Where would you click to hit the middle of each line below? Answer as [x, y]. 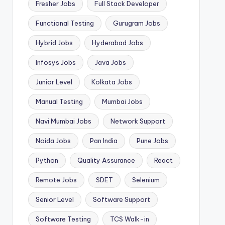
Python [47, 160]
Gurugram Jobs [136, 23]
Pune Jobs [152, 141]
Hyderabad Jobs [117, 43]
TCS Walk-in [129, 219]
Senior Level [54, 199]
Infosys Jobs [55, 62]
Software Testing [63, 219]
